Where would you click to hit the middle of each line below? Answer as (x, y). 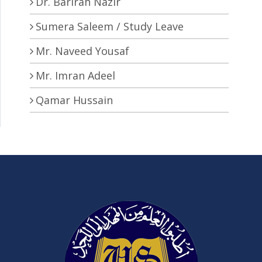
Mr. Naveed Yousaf (82, 51)
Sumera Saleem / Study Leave (110, 26)
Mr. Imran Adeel (75, 75)
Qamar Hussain (74, 100)
